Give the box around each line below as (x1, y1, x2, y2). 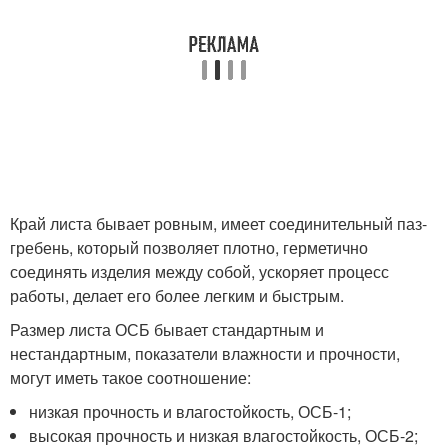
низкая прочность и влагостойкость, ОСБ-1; (29, 399, 352, 423)
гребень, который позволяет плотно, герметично (10, 235, 368, 259)
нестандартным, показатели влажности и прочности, (10, 341, 400, 365)
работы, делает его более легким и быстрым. (10, 283, 344, 307)
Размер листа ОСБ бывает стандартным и (10, 317, 324, 341)
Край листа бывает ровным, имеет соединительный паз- (10, 211, 427, 235)
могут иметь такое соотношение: (10, 365, 251, 389)
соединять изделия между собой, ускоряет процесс (10, 259, 389, 283)
